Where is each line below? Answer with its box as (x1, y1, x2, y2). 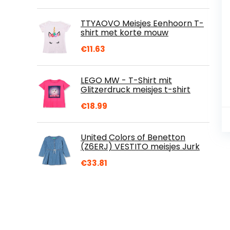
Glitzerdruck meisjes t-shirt (81, 84, 190, 95)
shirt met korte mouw (81, 27, 168, 39)
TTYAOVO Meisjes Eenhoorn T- (81, 17, 204, 29)
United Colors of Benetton (81, 131, 185, 143)
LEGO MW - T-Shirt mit (81, 74, 172, 86)
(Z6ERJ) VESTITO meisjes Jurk (81, 141, 200, 152)
